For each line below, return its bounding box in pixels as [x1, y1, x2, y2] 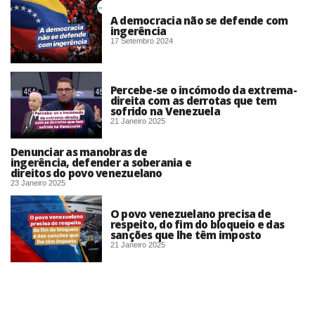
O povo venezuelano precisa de [110, 207, 271, 221]
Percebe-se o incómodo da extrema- [110, 83, 297, 98]
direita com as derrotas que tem [110, 94, 277, 108]
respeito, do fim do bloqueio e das [110, 217, 285, 232]
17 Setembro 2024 [110, 36, 173, 45]
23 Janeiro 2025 [11, 179, 65, 188]
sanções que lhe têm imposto [110, 228, 262, 243]
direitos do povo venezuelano [11, 166, 162, 181]
